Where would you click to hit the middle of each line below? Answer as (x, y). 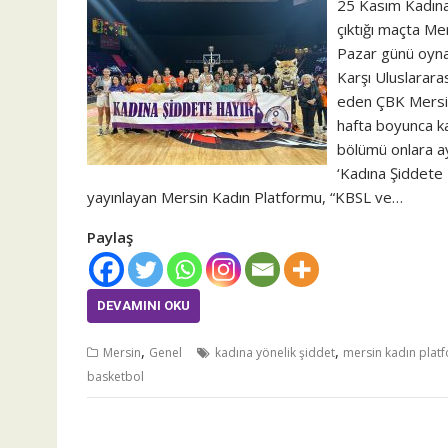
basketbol (115, 376)
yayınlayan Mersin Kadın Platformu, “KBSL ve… (245, 197)
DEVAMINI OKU (143, 305)
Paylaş (110, 237)
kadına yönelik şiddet (275, 352)
